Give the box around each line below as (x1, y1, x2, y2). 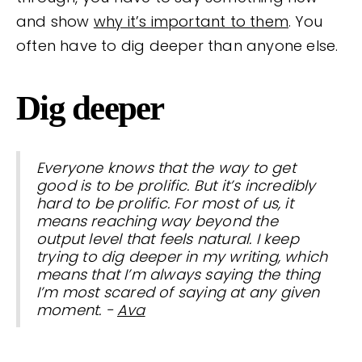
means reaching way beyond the (36, 211, 278, 232)
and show (16, 11, 94, 32)
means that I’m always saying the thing (36, 264, 321, 285)
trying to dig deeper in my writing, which (36, 246, 328, 267)
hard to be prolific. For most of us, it (36, 193, 293, 214)
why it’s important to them (93, 11, 289, 32)
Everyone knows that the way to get (36, 158, 296, 179)
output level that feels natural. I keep (36, 229, 299, 250)
